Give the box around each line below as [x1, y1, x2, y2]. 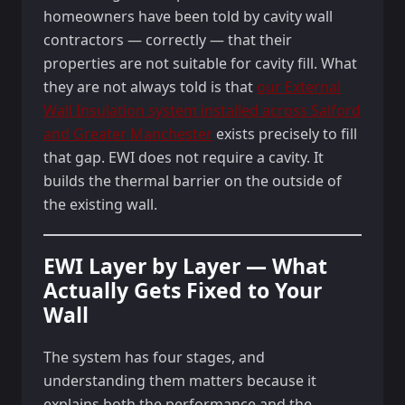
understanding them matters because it [43, 371, 316, 391]
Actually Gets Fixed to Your [43, 276, 322, 305]
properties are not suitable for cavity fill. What [43, 53, 357, 73]
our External [257, 77, 341, 97]
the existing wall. [43, 194, 157, 214]
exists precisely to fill [212, 124, 357, 144]
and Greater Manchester [43, 124, 212, 144]
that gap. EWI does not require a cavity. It [43, 147, 324, 167]
